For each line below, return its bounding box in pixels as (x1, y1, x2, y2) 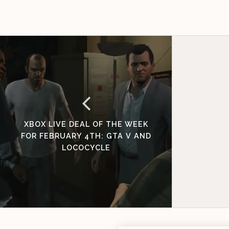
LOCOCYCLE (61, 143, 110, 152)
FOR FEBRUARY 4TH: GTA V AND (20, 131, 151, 140)
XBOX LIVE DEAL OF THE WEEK (24, 119, 148, 128)
